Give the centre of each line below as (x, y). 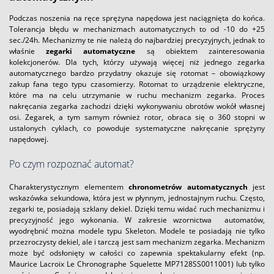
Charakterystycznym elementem (69, 187)
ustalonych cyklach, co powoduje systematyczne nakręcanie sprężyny (137, 128)
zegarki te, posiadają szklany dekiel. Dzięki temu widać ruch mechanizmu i (137, 209)
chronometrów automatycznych (188, 187)
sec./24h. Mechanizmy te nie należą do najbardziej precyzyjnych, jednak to (137, 40)
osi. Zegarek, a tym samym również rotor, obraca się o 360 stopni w (137, 117)
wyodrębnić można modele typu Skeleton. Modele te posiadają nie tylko (137, 231)
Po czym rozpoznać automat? (72, 164)
